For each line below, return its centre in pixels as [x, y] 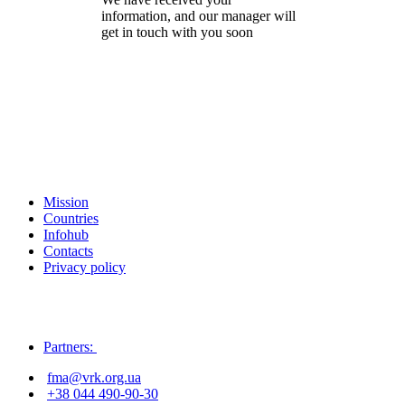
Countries [71, 219]
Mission [66, 202]
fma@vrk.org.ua [94, 378]
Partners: [68, 347]
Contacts [68, 251]
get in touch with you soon [178, 33]
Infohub [66, 235]
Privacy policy [85, 268]
